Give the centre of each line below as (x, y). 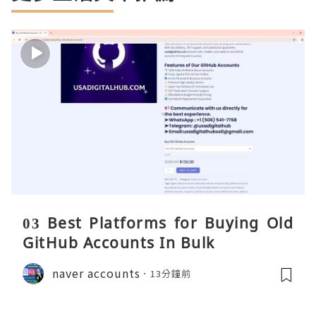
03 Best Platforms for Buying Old (158, 223)
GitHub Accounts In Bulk (119, 242)
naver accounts (96, 273)
